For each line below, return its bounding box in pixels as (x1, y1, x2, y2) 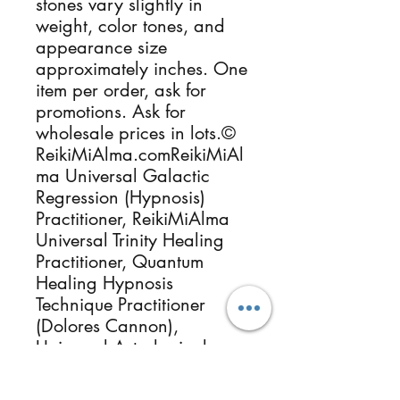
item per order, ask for (36, 79, 206, 102)
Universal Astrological (36, 336, 207, 359)
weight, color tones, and (36, 14, 225, 37)
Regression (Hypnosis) (36, 186, 205, 209)
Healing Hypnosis (36, 271, 173, 295)
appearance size (36, 36, 167, 59)
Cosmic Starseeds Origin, (36, 357, 233, 380)
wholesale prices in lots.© (36, 121, 236, 145)
